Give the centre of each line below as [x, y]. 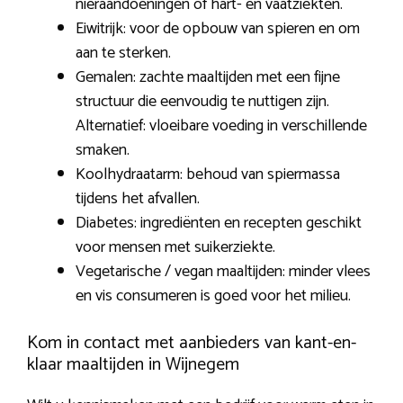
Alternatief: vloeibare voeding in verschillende [221, 126]
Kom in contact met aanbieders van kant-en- [192, 344]
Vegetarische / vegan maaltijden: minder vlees [223, 272]
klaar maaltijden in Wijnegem [133, 365]
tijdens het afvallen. [138, 199]
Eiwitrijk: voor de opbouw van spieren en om [218, 29]
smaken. [103, 151]
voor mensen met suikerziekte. [175, 248]
